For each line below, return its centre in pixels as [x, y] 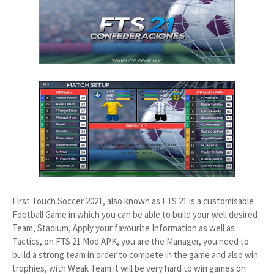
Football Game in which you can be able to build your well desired [135, 214]
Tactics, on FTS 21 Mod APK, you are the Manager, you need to [131, 241]
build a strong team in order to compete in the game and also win [135, 255]
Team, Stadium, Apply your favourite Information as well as [124, 228]
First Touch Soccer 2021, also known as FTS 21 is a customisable [133, 201]
